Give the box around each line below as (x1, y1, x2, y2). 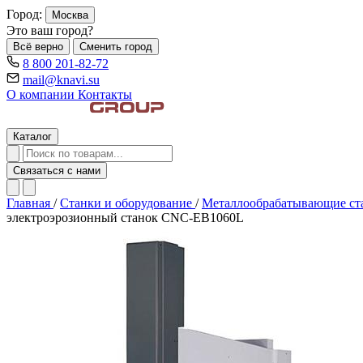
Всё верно (13, 41, 63, 53)
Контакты (78, 88, 132, 101)
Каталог (13, 130, 52, 143)
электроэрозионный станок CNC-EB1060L (6, 211, 244, 224)
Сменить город (79, 41, 152, 53)
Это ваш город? (6, 23, 93, 37)
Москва (52, 9, 88, 21)
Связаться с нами (13, 164, 100, 177)
